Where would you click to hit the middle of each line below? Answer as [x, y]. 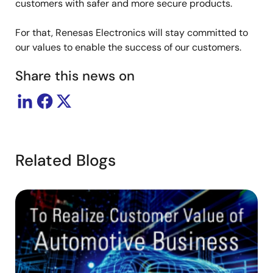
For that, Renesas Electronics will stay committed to [132, 32]
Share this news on [75, 76]
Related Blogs [66, 160]
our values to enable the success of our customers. [128, 47]
